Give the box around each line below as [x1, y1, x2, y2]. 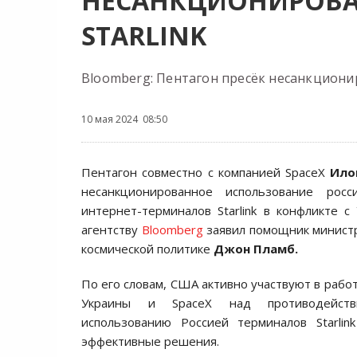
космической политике [81, 241, 214, 257]
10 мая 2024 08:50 [81, 112, 167, 126]
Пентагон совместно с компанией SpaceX [81, 164, 331, 180]
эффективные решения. [81, 333, 219, 349]
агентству [81, 222, 142, 237]
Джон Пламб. [214, 241, 298, 257]
